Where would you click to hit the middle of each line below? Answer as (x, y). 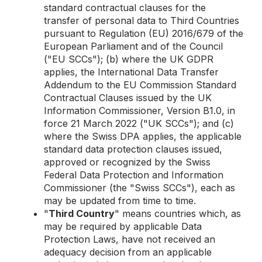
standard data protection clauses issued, (133, 149)
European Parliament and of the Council (133, 46)
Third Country (82, 213)
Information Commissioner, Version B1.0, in (139, 111)
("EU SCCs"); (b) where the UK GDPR (129, 59)
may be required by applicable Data (123, 226)
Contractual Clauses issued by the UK (128, 98)
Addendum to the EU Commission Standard (140, 85)
